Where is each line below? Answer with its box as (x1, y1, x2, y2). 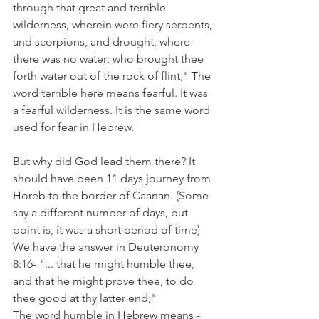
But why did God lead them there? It (13, 155, 198, 168)
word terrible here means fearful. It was (13, 86, 211, 100)
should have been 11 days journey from (13, 172, 214, 185)
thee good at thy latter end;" (13, 291, 159, 305)
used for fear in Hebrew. (13, 120, 134, 134)
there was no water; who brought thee (13, 52, 206, 66)
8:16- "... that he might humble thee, (13, 257, 197, 271)
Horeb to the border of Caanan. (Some (13, 189, 211, 202)
